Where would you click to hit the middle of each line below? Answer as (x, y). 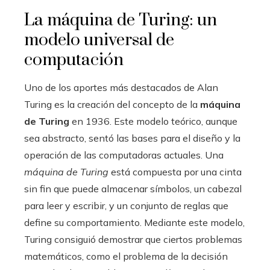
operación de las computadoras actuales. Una (124, 155)
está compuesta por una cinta (175, 172)
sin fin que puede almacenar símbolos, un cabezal (133, 189)
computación (74, 60)
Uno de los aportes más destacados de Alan (121, 88)
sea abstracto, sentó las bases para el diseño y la (132, 138)
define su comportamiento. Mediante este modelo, (134, 223)
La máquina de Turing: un (121, 20)
